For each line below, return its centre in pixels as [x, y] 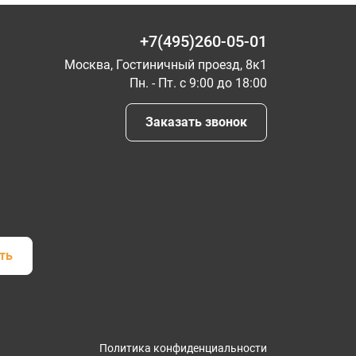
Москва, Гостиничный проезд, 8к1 [166, 65]
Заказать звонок [196, 122]
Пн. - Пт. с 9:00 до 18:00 [198, 83]
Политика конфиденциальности [183, 348]
